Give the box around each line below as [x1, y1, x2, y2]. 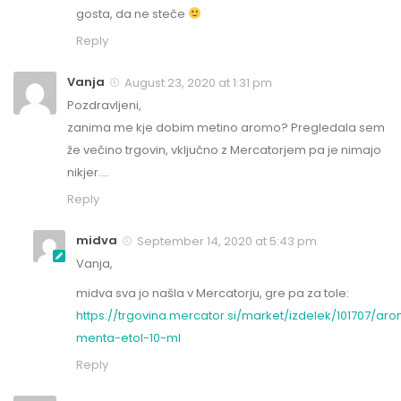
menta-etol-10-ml [76, 329, 181, 347]
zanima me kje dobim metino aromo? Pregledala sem [67, 119, 385, 137]
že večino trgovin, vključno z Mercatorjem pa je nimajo [67, 141, 381, 159]
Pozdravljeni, [67, 97, 141, 115]
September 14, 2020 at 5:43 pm [134, 233, 317, 251]
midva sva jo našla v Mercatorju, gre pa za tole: [76, 285, 349, 303]
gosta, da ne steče [76, 5, 188, 23]
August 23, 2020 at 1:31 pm [122, 74, 272, 92]
